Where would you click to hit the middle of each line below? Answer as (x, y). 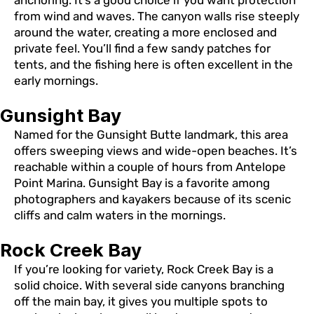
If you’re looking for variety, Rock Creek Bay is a (144, 269)
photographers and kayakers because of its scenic (152, 199)
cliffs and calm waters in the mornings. (120, 215)
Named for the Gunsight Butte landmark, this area (151, 134)
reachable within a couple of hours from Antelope (150, 166)
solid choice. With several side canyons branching (149, 286)
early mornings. (56, 80)
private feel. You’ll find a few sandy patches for (142, 48)
